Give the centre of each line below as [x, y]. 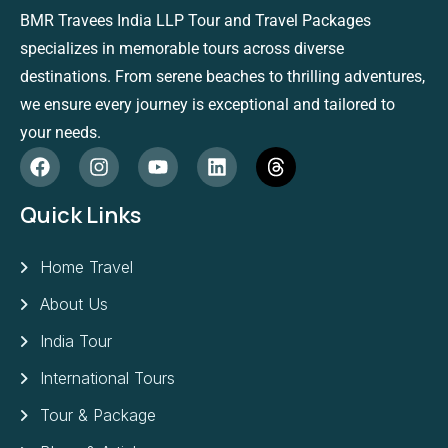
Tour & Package [98, 414]
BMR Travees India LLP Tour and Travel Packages [195, 20]
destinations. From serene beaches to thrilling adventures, [222, 76]
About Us [74, 303]
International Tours [107, 377]
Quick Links [80, 214]
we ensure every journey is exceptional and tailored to [207, 104]
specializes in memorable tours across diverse [182, 48]
